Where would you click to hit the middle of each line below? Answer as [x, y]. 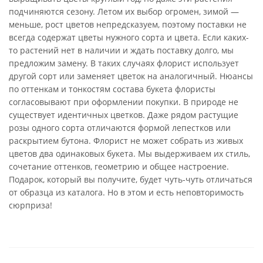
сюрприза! [31, 205]
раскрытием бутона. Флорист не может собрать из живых [126, 141]
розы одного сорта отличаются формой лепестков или [120, 128]
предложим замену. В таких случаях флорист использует [124, 63]
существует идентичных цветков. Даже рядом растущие [124, 115]
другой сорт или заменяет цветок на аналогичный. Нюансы [131, 76]
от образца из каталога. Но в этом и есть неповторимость [126, 192]
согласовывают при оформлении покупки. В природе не [124, 102]
